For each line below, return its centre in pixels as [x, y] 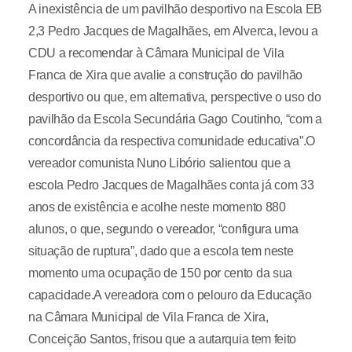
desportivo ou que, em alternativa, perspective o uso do [174, 97]
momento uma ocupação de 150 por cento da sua [160, 273]
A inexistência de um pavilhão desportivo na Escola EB [175, 9]
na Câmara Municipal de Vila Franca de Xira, [148, 317]
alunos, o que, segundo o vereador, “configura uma [163, 229]
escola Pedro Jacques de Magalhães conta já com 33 [171, 185]
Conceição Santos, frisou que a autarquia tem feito [162, 339]
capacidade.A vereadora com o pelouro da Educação [170, 295]
